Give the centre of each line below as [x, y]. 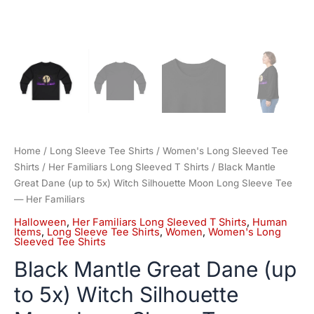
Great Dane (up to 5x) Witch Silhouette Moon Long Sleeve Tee [153, 183]
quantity [33, 18]
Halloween [40, 222]
